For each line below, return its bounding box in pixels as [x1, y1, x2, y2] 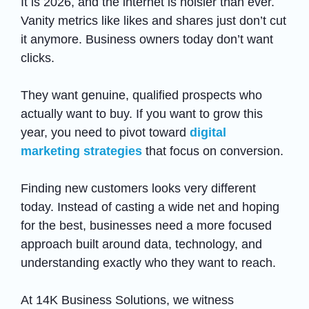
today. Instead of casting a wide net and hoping [21, 199, 279, 214]
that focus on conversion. [142, 143, 283, 158]
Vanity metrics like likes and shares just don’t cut [21, 13, 286, 28]
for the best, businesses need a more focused [21, 218, 272, 232]
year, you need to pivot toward [21, 125, 190, 139]
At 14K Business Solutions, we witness [21, 292, 234, 307]
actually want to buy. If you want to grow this [21, 106, 263, 121]
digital [190, 125, 226, 139]
